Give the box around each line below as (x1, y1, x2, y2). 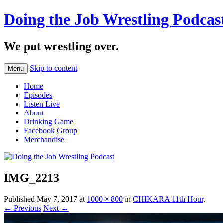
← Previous (4, 203, 41, 212)
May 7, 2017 (37, 194, 77, 203)
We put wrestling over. (4, 39, 119, 53)
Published (4, 194, 37, 203)
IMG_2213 (4, 171, 59, 184)
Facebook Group (24, 126, 77, 135)
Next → (43, 203, 69, 212)
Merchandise (24, 135, 64, 144)
